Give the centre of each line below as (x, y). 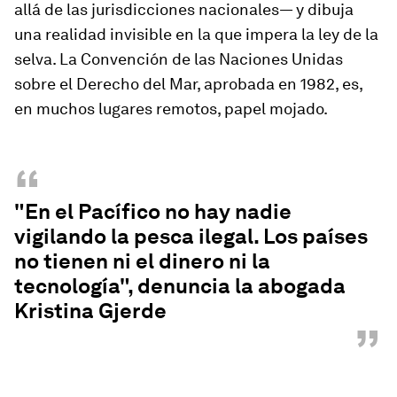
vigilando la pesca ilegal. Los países (191, 237)
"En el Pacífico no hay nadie (153, 212)
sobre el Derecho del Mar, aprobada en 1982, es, (188, 84)
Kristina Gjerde (90, 311)
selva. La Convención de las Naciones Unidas (179, 59)
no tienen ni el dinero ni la (142, 261)
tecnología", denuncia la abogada (180, 286)
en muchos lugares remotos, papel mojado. (171, 109)
